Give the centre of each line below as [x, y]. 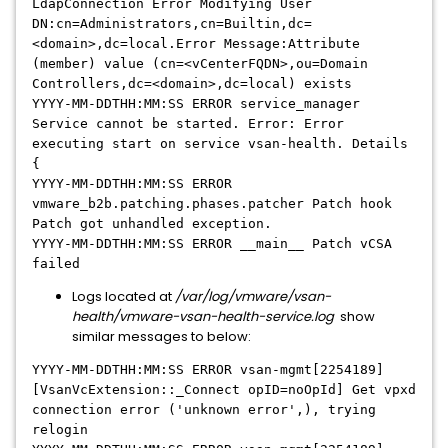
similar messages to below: [161, 336]
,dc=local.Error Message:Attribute [228, 43]
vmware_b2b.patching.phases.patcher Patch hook [212, 203]
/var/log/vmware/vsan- [253, 296]
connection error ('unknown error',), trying [204, 409]
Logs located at [123, 296]
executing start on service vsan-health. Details [220, 143]
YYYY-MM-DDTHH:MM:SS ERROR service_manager [196, 103]
